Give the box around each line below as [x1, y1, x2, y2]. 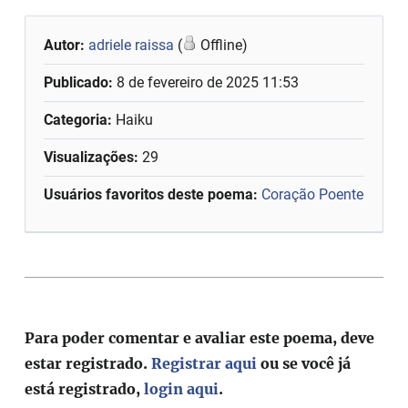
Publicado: [44, 73, 117, 91]
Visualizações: [44, 148, 139, 166]
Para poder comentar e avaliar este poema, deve [25, 328, 375, 347]
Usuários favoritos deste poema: [44, 185, 259, 203]
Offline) [197, 36, 249, 54]
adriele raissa [88, 36, 175, 54]
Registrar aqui [151, 353, 258, 372]
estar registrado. [25, 353, 152, 372]
